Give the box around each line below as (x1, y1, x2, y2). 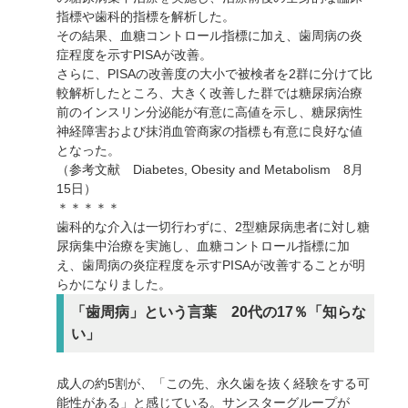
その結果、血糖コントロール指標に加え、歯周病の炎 (56, 27, 363, 43)
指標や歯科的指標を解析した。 (56, 8, 236, 24)
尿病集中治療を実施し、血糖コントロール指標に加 (56, 238, 351, 253)
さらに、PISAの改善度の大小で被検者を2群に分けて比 (56, 66, 373, 81)
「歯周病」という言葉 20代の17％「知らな (71, 303, 367, 320)
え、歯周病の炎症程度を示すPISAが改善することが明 (56, 257, 366, 272)
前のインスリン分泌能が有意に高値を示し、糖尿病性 (56, 104, 363, 119)
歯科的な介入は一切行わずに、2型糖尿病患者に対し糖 (56, 219, 371, 234)
